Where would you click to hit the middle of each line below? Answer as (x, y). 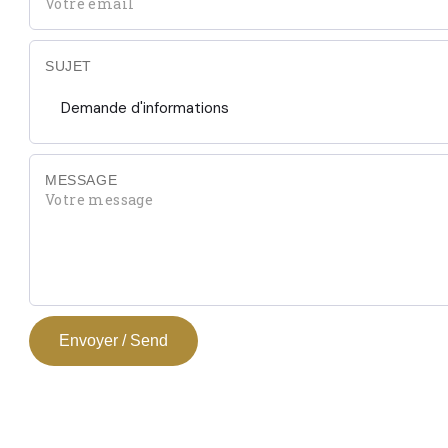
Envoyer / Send (113, 340)
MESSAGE (81, 180)
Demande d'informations (145, 108)
